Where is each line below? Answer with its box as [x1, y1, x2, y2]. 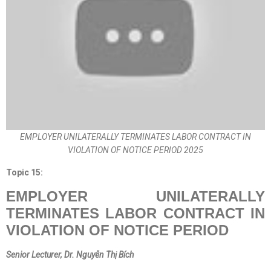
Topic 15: [6, 168, 43, 177]
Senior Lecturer [6, 250, 60, 260]
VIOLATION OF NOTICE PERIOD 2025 [68, 145, 203, 155]
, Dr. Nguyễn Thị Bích [60, 250, 137, 260]
